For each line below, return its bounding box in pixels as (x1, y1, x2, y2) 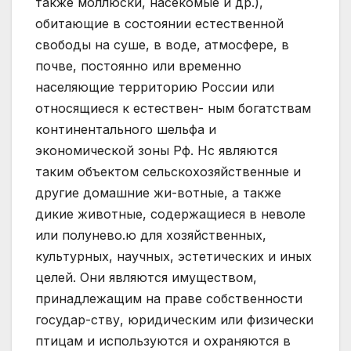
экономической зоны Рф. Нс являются (35, 143, 277, 159)
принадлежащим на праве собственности (35, 291, 302, 307)
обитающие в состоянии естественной (35, 16, 284, 32)
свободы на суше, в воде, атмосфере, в (35, 37, 289, 53)
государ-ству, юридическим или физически (35, 312, 313, 328)
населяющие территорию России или (35, 79, 274, 96)
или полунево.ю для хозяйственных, (35, 227, 266, 244)
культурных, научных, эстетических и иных (35, 248, 312, 265)
